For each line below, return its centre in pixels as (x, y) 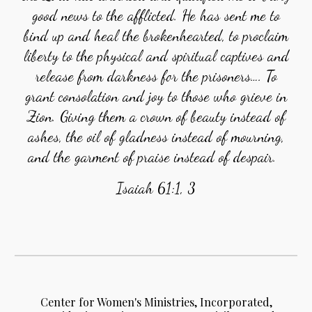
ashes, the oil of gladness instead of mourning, (156, 136)
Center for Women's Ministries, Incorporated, (156, 302)
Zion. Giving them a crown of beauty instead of (156, 116)
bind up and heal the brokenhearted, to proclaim (156, 36)
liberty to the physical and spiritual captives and (156, 56)
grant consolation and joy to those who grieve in (156, 96)
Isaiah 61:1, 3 (156, 188)
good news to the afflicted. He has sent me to (156, 15)
